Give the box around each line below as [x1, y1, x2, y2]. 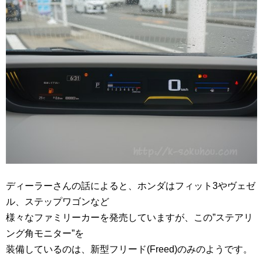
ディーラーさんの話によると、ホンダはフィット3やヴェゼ [6, 181, 255, 191]
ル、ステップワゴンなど [6, 197, 109, 207]
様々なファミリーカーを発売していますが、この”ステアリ [6, 213, 253, 223]
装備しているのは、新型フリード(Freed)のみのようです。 [6, 244, 252, 255]
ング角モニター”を [6, 228, 84, 239]
